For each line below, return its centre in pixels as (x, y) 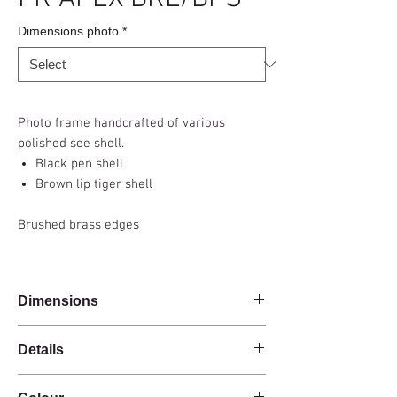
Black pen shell (79, 164)
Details (41, 350)
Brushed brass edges (78, 225)
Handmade (46, 383)
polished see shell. (71, 144)
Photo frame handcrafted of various (121, 123)
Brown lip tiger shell (94, 184)
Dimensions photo (68, 31)
